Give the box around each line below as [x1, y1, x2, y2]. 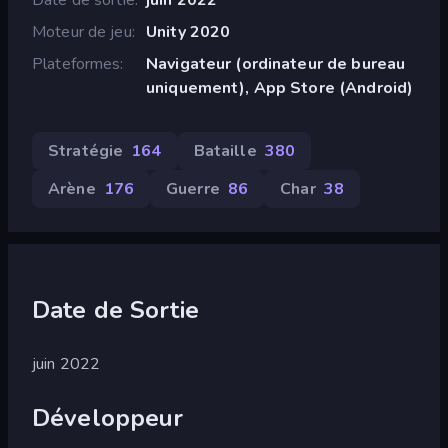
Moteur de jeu [32, 20, 132, 43]
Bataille [193, 139, 257, 162]
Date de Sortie [32, 293, 199, 326]
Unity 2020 [145, 20, 231, 43]
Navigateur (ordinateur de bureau [145, 52, 406, 75]
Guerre [166, 177, 220, 200]
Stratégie [48, 139, 124, 162]
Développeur [32, 401, 184, 434]
